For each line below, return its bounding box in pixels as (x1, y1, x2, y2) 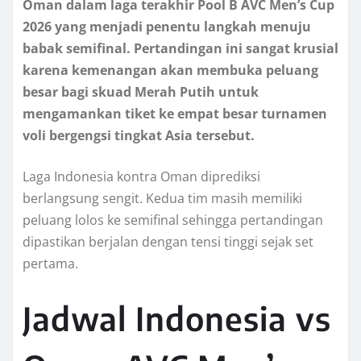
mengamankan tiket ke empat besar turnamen (23, 105, 327, 123)
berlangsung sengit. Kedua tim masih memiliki (23, 189, 302, 208)
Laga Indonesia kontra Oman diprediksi (23, 168, 260, 186)
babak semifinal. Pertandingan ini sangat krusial (23, 39, 338, 58)
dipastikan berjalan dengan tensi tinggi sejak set (23, 233, 313, 251)
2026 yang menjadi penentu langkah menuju (23, 18, 311, 36)
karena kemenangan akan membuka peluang (23, 61, 318, 80)
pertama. (23, 255, 78, 273)
